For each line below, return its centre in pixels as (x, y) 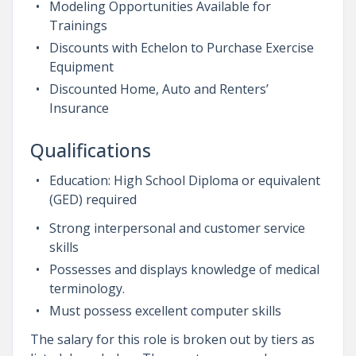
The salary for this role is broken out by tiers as (172, 339)
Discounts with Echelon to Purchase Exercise (181, 47)
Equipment (81, 66)
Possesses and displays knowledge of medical (184, 269)
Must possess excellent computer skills (165, 310)
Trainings (78, 25)
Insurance (79, 108)
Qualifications (90, 150)
